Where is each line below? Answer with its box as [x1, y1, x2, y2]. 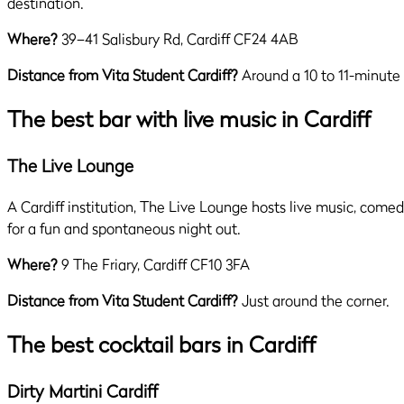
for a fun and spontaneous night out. [7, 216, 241, 239]
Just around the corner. [238, 289, 390, 311]
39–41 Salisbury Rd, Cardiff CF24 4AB [58, 28, 298, 50]
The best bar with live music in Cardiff [7, 104, 371, 136]
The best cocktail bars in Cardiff [7, 328, 316, 361]
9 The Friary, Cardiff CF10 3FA [58, 252, 250, 275]
